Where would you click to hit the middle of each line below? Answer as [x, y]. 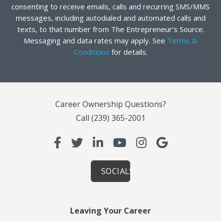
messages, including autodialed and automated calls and [110, 18]
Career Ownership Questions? [110, 104]
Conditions [92, 52]
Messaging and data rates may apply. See [95, 40]
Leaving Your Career [110, 210]
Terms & [182, 40]
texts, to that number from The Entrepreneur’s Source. [110, 29]
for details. [128, 52]
